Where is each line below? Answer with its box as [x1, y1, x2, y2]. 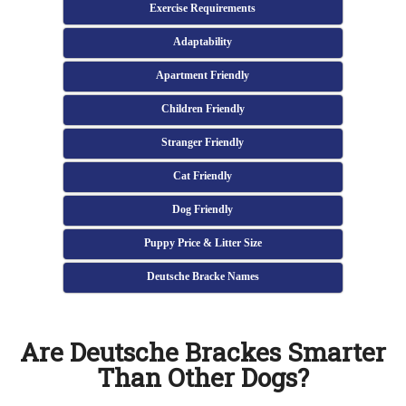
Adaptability [173, 35, 233, 48]
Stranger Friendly [161, 136, 245, 149]
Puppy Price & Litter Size [143, 237, 262, 249]
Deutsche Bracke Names [146, 270, 259, 283]
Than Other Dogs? [96, 361, 309, 394]
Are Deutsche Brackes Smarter [19, 335, 386, 369]
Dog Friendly [172, 203, 234, 216]
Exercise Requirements [150, 2, 256, 14]
